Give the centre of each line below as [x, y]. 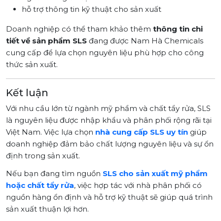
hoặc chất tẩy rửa [40, 185]
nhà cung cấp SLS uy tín [142, 132]
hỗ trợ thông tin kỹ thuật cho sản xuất [92, 9]
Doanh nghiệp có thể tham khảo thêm [79, 29]
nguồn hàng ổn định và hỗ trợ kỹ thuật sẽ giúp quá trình [109, 197]
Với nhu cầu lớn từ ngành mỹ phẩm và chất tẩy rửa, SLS [108, 108]
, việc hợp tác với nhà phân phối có [138, 185]
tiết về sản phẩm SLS [46, 40]
